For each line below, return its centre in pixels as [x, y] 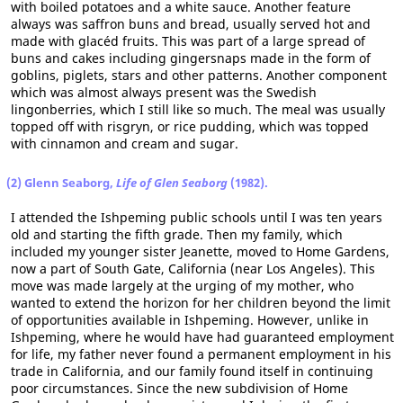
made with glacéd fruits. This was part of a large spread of [188, 41]
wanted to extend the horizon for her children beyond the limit [201, 303]
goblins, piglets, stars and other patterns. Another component [199, 75]
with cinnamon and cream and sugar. [125, 143]
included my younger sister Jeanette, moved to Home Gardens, [200, 251]
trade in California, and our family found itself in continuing [192, 371]
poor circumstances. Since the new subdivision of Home [179, 388]
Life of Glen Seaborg [172, 183]
